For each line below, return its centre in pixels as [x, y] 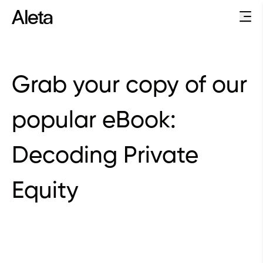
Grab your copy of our [129, 86]
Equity [45, 191]
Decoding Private [105, 156]
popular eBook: [94, 121]
